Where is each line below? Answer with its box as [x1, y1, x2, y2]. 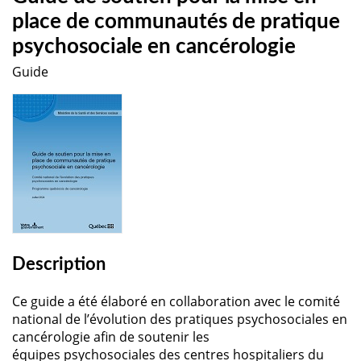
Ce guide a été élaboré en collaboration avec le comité [12, 292, 340, 310]
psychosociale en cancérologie [12, 36, 296, 58]
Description [12, 255, 106, 273]
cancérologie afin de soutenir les [12, 327, 210, 346]
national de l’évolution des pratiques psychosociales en [12, 309, 347, 328]
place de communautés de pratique [12, 11, 340, 33]
